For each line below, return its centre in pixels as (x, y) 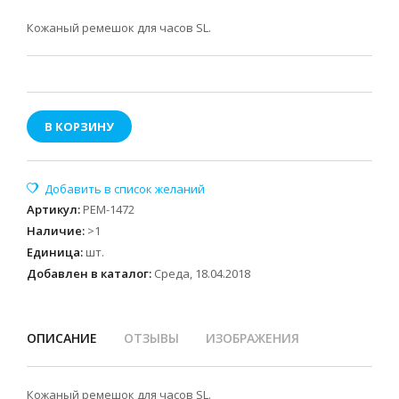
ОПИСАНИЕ (62, 338)
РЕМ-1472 (109, 209)
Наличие (54, 231)
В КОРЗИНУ (79, 126)
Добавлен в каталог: (89, 273)
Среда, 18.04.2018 (202, 273)
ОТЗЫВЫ (151, 338)
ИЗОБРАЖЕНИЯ (252, 338)
